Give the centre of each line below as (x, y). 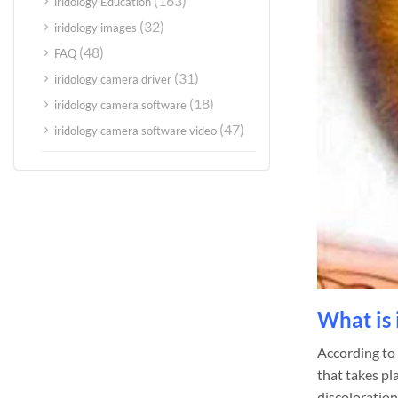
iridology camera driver (113, 79)
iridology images (96, 28)
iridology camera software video (135, 131)
